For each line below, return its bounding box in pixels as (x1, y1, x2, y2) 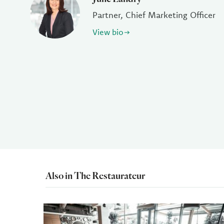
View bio (92, 27, 123, 37)
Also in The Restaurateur (45, 169, 145, 181)
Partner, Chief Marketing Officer (92, 9, 215, 20)
